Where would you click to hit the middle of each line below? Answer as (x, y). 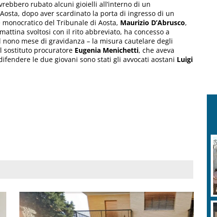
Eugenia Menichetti (106, 50)
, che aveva (156, 50)
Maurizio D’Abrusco (153, 22)
